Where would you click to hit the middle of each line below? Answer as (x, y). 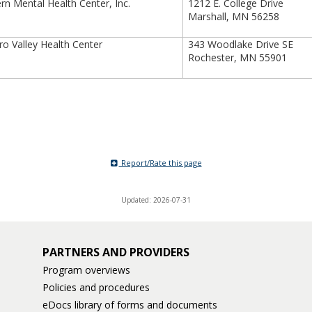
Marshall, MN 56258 (234, 16)
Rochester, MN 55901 (238, 57)
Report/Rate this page (160, 163)
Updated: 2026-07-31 (156, 200)
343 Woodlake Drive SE (244, 44)
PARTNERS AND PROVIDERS (116, 252)
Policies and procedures (96, 287)
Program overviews (86, 270)
